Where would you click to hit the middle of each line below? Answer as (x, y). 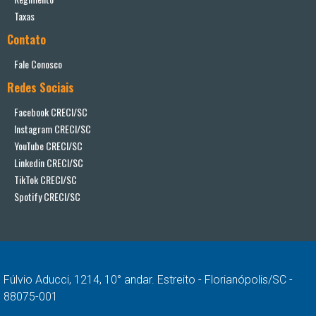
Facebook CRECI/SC (51, 112)
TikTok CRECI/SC (45, 180)
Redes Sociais (41, 88)
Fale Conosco (38, 64)
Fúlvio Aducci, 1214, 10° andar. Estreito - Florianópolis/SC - (148, 279)
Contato (26, 40)
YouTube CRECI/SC (48, 146)
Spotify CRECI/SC (47, 197)
